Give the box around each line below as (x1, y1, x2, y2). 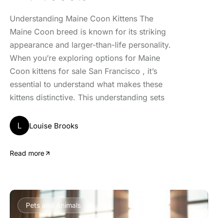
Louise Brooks (29, 121, 78, 130)
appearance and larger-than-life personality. (10, 40, 171, 50)
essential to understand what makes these (10, 79, 163, 89)
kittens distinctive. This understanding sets (10, 92, 164, 102)
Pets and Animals (26, 201, 81, 209)
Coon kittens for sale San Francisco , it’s (10, 66, 157, 76)
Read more (10, 149, 44, 157)
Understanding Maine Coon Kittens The (10, 14, 153, 23)
